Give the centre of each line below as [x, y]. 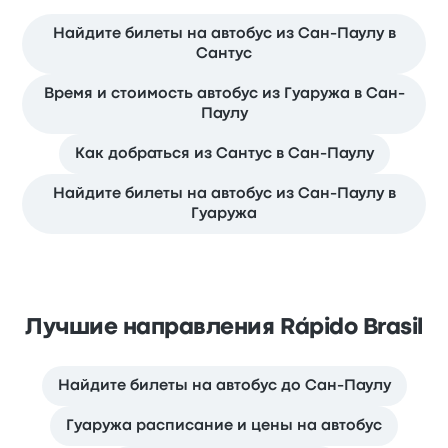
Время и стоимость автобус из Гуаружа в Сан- [224, 93]
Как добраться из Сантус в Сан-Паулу [224, 153]
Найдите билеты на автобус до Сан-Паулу [224, 385]
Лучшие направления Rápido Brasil [224, 327]
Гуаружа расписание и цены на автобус [224, 425]
